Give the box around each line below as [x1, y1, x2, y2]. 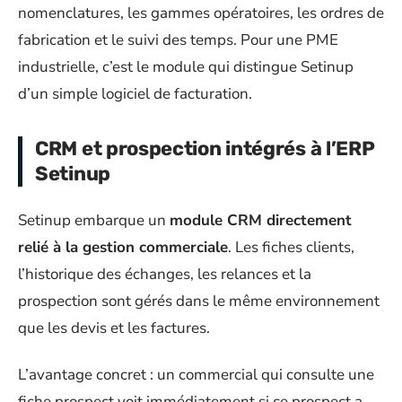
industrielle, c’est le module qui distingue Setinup [18, 57, 354, 77]
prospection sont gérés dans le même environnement [18, 290, 380, 311]
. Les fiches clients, [228, 236, 354, 258]
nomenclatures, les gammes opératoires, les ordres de [18, 3, 384, 23]
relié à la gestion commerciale [18, 236, 228, 258]
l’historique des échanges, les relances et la [18, 263, 311, 284]
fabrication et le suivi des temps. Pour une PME [18, 30, 338, 50]
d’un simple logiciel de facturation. [18, 83, 252, 104]
